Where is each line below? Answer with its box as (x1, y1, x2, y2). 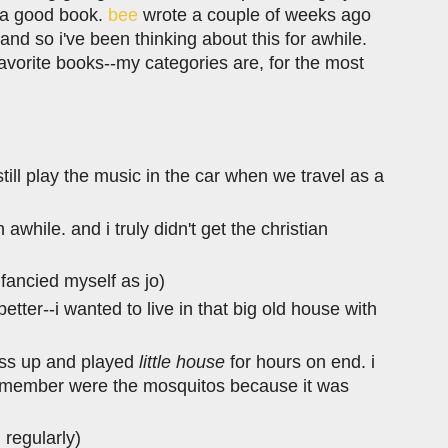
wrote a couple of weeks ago (138, 4, 371, 25)
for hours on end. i (225, 351, 375, 372)
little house (139, 351, 225, 372)
